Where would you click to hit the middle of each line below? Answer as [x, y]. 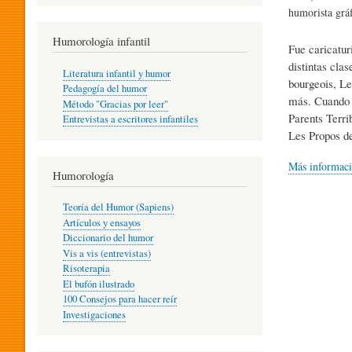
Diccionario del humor [108, 238]
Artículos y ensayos [101, 222]
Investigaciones [94, 314]
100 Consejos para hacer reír [119, 299]
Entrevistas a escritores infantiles [130, 119]
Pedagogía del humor [104, 89]
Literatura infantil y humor [116, 73]
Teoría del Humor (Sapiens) [118, 207]
